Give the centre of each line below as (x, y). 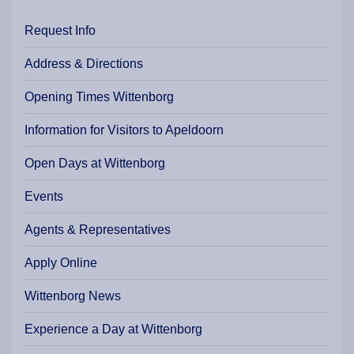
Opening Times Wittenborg (99, 97)
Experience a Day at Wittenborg (113, 330)
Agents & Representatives (98, 230)
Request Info (60, 31)
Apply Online (61, 263)
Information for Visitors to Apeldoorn (124, 130)
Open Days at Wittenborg (95, 164)
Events (44, 197)
